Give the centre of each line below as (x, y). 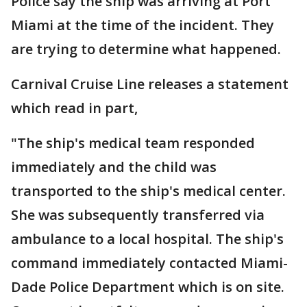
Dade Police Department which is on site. (149, 287)
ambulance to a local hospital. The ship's (147, 239)
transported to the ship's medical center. (150, 191)
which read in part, (74, 108)
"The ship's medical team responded (133, 143)
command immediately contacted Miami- (149, 263)
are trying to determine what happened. (146, 49)
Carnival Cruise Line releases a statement (150, 84)
